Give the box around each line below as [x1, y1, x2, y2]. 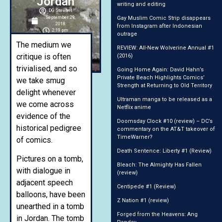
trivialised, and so [16, 63, 77, 73]
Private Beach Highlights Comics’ [117, 74, 205, 81]
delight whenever [16, 87, 76, 97]
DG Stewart [49, 8, 72, 13]
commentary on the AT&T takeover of [117, 125, 215, 132]
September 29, [45, 14, 75, 20]
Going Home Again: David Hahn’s [117, 66, 204, 73]
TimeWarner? [117, 133, 153, 140]
